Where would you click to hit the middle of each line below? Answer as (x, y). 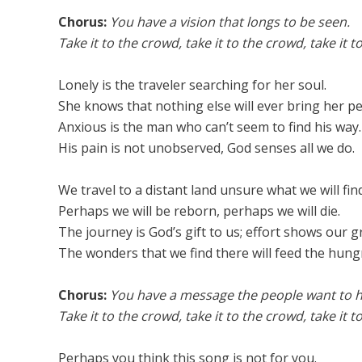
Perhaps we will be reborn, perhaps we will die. (199, 211)
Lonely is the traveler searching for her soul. (192, 85)
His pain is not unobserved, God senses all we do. (206, 148)
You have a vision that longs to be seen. (230, 22)
